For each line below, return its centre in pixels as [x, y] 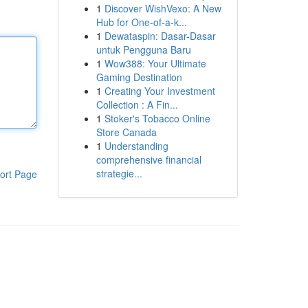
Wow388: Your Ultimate [155, 63]
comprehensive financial [148, 159]
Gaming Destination [139, 77]
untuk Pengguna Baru [143, 49]
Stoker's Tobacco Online [157, 118]
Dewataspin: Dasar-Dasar [160, 36]
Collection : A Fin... [137, 104]
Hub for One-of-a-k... [141, 22]
